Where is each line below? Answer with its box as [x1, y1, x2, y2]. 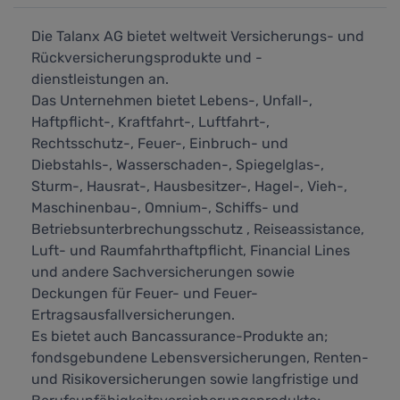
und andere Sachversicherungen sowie [31, 263, 295, 281]
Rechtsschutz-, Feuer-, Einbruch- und [31, 135, 288, 153]
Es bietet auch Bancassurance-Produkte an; [31, 328, 328, 346]
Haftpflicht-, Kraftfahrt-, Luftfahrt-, [31, 113, 270, 131]
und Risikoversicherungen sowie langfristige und [31, 371, 359, 388]
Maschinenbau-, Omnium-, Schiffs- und [31, 199, 299, 217]
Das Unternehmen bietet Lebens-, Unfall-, [31, 92, 312, 110]
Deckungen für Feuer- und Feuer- [31, 285, 258, 303]
